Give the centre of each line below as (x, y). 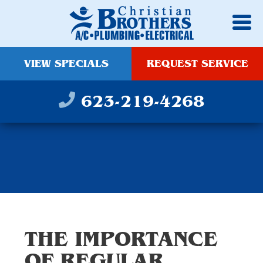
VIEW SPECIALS (66, 64)
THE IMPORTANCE (121, 239)
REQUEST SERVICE (197, 64)
